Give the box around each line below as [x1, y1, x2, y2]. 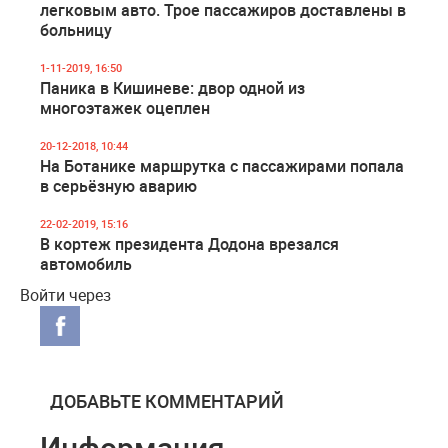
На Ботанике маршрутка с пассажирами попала [40, 155, 404, 177]
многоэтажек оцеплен [40, 97, 210, 119]
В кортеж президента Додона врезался [40, 233, 339, 255]
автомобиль [40, 253, 132, 275]
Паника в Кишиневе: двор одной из [40, 77, 305, 99]
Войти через [20, 284, 111, 306]
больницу [40, 19, 112, 41]
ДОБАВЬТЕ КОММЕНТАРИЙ [50, 389, 284, 413]
